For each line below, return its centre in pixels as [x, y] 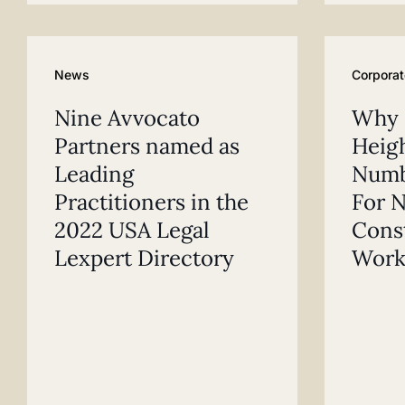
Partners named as [147, 146]
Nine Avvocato [127, 118]
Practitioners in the [151, 202]
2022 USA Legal [132, 230]
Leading [94, 174]
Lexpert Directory [144, 258]
